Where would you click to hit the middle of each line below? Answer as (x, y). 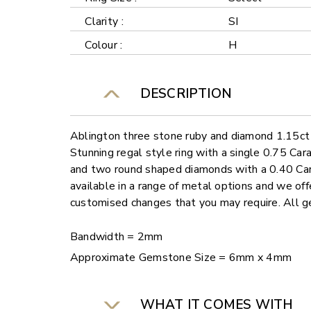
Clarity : (104, 22)
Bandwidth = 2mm (116, 237)
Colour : (104, 45)
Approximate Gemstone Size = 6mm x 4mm (181, 258)
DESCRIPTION (182, 94)
